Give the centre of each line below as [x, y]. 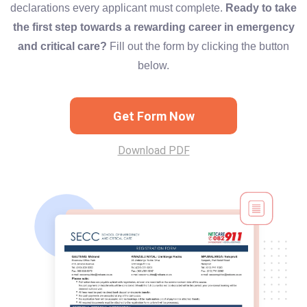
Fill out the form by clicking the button [198, 46]
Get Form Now [153, 116]
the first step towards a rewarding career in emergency [153, 27]
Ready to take [261, 8]
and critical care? [62, 46]
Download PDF [153, 150]
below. [153, 65]
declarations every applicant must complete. [118, 8]
